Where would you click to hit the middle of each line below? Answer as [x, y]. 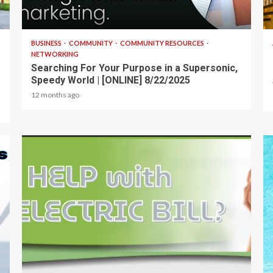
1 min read [49, 261]
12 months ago [55, 94]
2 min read [49, 14]
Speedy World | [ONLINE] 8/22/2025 [110, 80]
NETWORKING [55, 54]
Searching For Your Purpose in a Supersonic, [134, 68]
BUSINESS [47, 43]
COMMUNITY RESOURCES [162, 43]
